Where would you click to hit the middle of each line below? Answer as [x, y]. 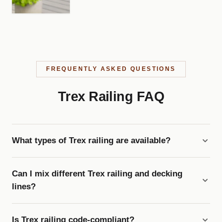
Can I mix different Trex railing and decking [97, 174]
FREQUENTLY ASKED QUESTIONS [111, 69]
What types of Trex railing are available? [91, 141]
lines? [24, 187]
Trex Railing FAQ [111, 97]
